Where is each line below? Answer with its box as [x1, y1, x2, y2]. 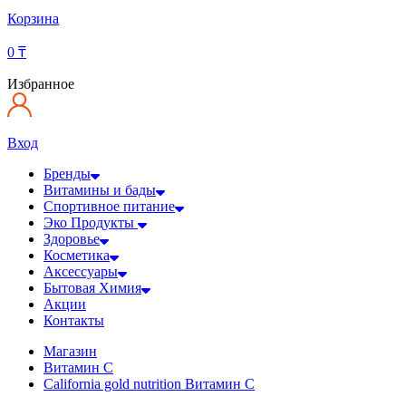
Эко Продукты [43, 214, 138, 230]
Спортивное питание [43, 198, 175, 214]
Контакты [43, 312, 104, 328]
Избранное [7, 75, 74, 92]
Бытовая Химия [43, 279, 141, 295]
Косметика [43, 246, 110, 263]
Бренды [43, 165, 91, 181]
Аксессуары [43, 263, 118, 279]
